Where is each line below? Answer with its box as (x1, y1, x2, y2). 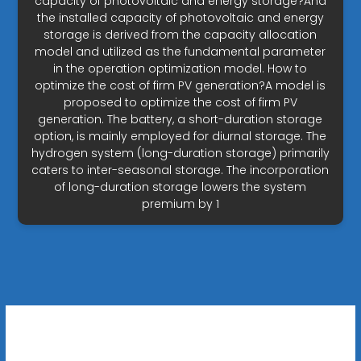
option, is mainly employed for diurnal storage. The (34, 128, 327, 145)
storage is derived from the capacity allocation (44, 27, 317, 44)
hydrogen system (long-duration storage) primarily (31, 145, 330, 162)
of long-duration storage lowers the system (54, 179, 307, 196)
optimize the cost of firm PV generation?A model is (35, 77, 326, 94)
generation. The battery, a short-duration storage (38, 111, 323, 128)
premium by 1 (141, 196, 219, 213)
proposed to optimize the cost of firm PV (63, 94, 297, 111)
